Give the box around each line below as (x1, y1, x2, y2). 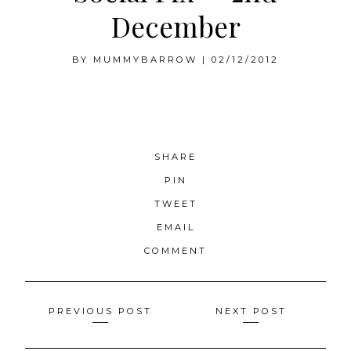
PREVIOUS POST (49, 306, 152, 317)
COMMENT (144, 244, 207, 256)
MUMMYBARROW (93, 54, 197, 66)
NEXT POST (215, 306, 287, 317)
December (110, 7, 241, 45)
